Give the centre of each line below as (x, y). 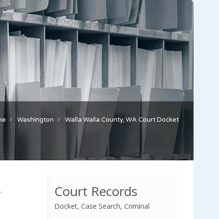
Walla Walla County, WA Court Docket (122, 120)
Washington (35, 120)
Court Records (96, 191)
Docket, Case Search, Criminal (102, 206)
